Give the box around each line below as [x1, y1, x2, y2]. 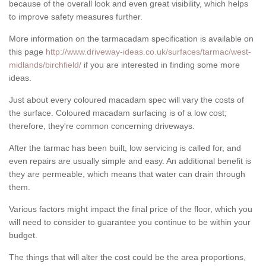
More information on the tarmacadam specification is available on [9, 34, 254, 44]
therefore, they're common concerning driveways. [9, 121, 195, 131]
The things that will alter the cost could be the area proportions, [9, 252, 246, 262]
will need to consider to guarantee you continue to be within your [9, 217, 251, 227]
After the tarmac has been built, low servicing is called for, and [9, 143, 241, 153]
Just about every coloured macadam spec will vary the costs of [9, 95, 244, 105]
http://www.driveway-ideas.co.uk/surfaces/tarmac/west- [46, 47, 251, 57]
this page [9, 47, 46, 57]
